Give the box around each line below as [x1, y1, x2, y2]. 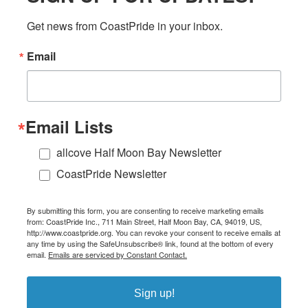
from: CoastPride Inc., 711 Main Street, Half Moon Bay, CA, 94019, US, [27, 216, 262, 228]
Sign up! [133, 287, 175, 300]
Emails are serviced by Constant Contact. [48, 249, 187, 261]
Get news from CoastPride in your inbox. [27, 18, 223, 34]
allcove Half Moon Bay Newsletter [56, 144, 221, 161]
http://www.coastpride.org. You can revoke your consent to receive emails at [27, 227, 280, 239]
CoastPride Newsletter [56, 166, 166, 182]
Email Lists [25, 115, 113, 139]
